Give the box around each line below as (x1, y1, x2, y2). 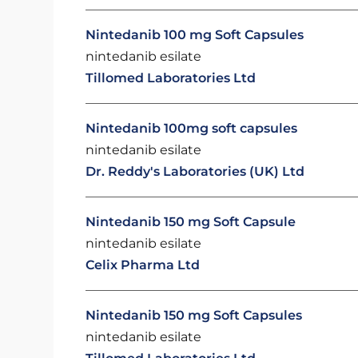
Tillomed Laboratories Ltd (86, 70, 257, 86)
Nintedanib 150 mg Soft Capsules (86, 308, 303, 323)
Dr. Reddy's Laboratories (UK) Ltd (86, 164, 305, 179)
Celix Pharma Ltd (86, 257, 201, 272)
